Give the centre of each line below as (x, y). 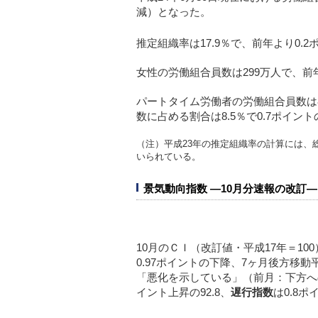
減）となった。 (174, 11)
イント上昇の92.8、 (183, 292)
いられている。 (169, 156)
